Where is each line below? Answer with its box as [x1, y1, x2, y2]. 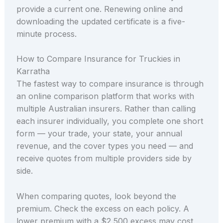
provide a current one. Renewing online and [16, 3, 183, 14]
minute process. [16, 28, 77, 39]
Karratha [16, 66, 50, 77]
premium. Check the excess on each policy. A [16, 204, 189, 214]
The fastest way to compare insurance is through [16, 79, 204, 89]
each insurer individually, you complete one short [16, 116, 203, 126]
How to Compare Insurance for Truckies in [16, 54, 180, 64]
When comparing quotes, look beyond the [16, 191, 176, 202]
